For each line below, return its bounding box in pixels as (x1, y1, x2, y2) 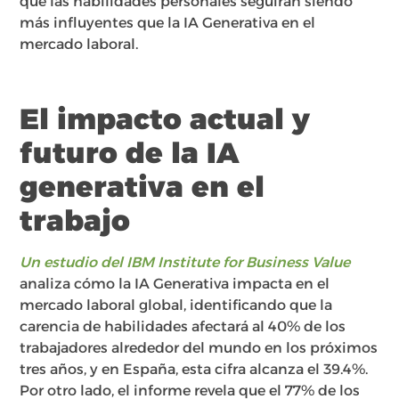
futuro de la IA (20, 135, 240, 171)
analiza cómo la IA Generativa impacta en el (20, 275, 330, 293)
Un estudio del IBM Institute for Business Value (20, 254, 351, 272)
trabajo (20, 203, 131, 239)
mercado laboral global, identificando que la (20, 297, 333, 314)
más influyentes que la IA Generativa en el (20, 14, 316, 32)
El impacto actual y (20, 102, 311, 137)
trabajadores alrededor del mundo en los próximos (20, 339, 379, 357)
